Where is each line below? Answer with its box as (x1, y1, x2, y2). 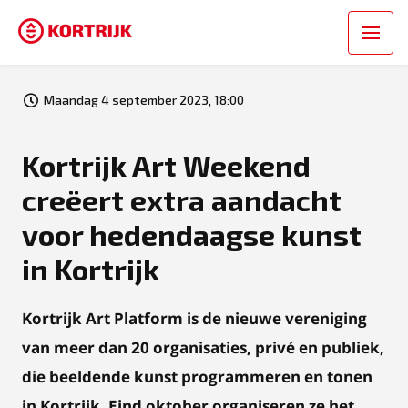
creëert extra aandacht (22, 182, 342, 217)
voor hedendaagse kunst (22, 217, 362, 251)
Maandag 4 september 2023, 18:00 (44, 92, 244, 107)
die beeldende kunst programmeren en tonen (22, 366, 372, 387)
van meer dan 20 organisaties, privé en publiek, (22, 337, 384, 358)
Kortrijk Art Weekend (22, 148, 311, 182)
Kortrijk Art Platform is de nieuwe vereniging (22, 308, 367, 329)
